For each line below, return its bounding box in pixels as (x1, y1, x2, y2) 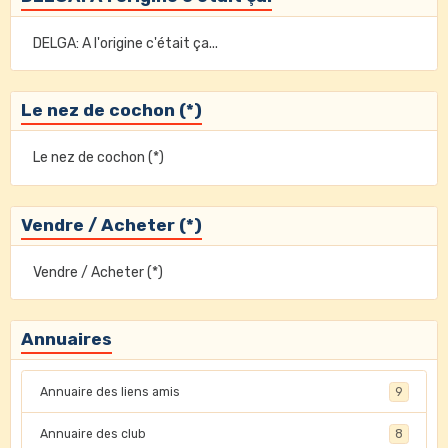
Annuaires (21, 329, 112, 349)
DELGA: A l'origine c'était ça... (32, 34, 218, 52)
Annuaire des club (39, 426, 146, 441)
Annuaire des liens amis (39, 384, 180, 399)
